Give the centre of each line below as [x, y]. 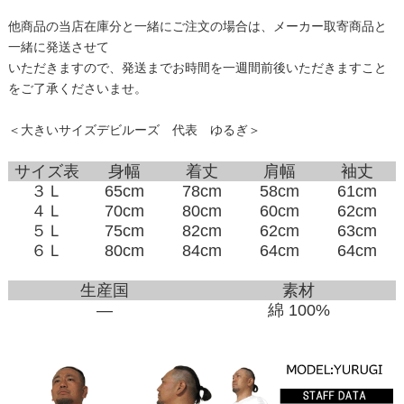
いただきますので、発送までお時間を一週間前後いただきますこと [197, 67]
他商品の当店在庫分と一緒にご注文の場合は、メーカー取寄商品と [197, 26]
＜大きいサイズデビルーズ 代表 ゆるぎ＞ [134, 129]
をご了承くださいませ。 [77, 88]
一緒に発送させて [58, 46]
